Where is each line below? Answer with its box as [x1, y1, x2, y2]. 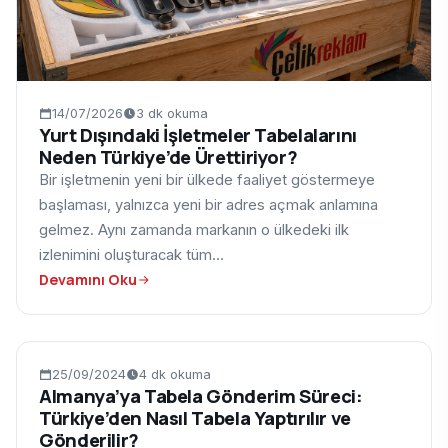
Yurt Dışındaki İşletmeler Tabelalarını [39, 122, 358, 149]
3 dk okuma [135, 106, 208, 122]
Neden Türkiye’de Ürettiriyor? [39, 144, 298, 171]
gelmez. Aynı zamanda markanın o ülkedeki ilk [39, 221, 349, 240]
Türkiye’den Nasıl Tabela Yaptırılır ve [39, 405, 352, 432]
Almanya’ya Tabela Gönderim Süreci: [39, 383, 363, 410]
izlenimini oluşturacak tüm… [39, 246, 224, 265]
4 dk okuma [138, 367, 211, 383]
